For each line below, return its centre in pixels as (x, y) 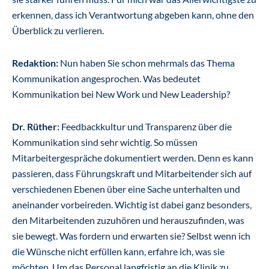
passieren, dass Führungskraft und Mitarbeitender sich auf (132, 173)
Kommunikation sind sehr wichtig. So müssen (105, 142)
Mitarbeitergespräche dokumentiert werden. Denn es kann (133, 158)
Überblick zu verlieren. (58, 30)
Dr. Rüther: (36, 126)
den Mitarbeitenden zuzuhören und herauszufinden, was (128, 220)
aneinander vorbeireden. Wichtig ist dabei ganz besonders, (132, 204)
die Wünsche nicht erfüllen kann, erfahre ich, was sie (118, 251)
